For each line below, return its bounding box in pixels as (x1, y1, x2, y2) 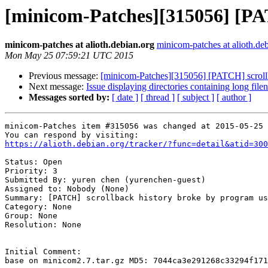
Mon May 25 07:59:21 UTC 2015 (5, 50, 133, 61)
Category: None (5, 202, 72, 212)
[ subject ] (177, 92, 214, 103)
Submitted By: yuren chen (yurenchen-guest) (5, 175, 206, 185)
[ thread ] (141, 92, 175, 103)
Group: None (5, 211, 57, 221)
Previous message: (29, 71, 100, 81)
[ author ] (217, 92, 251, 103)
